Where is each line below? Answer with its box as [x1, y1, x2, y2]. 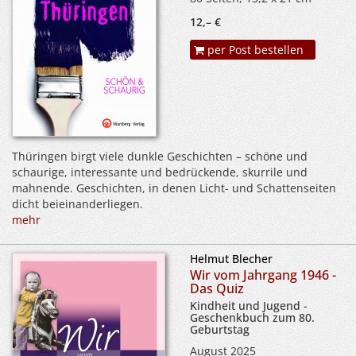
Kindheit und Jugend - [190, 297, 308, 313]
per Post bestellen [204, 41, 304, 57]
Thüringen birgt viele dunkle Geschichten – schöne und [12, 148, 308, 164]
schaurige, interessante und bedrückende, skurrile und [12, 164, 308, 180]
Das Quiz [190, 279, 244, 297]
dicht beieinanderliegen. [12, 195, 143, 211]
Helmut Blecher [190, 250, 273, 266]
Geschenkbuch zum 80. [190, 309, 315, 325]
